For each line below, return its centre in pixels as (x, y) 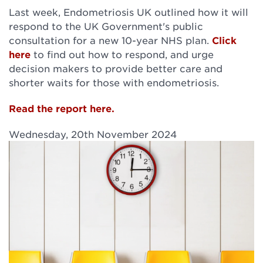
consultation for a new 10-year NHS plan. (110, 40)
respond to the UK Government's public (106, 26)
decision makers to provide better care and (116, 68)
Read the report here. (62, 108)
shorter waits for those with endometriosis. (114, 82)
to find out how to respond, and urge (122, 54)
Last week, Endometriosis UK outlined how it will (129, 12)
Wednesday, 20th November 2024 (93, 134)
